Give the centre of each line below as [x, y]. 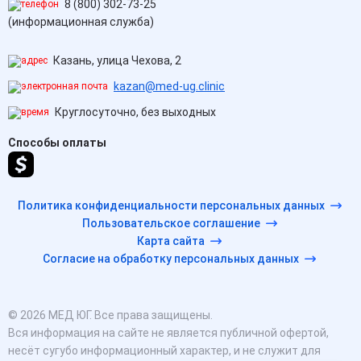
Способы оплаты [57, 143]
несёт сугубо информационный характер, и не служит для [164, 351]
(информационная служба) [81, 22]
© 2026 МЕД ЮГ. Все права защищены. [110, 315]
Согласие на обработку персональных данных [171, 259]
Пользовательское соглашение [171, 223]
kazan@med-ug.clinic [169, 86]
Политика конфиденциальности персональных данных [171, 205]
